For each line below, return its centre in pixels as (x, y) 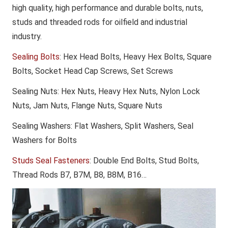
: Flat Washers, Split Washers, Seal (132, 126)
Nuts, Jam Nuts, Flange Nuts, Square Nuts (87, 105)
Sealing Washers (41, 126)
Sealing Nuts (35, 91)
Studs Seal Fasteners (51, 160)
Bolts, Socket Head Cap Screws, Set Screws (93, 71)
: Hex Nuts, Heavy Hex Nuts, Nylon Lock (129, 91)
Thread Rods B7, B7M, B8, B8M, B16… (79, 175)
